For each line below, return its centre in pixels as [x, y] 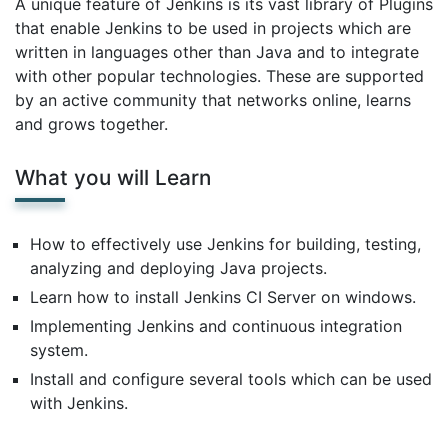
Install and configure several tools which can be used [231, 379]
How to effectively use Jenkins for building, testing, [225, 244]
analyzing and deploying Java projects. [178, 268]
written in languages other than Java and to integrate [217, 52]
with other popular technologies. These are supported [219, 76]
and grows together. [91, 124]
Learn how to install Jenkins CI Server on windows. [223, 297]
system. [59, 350]
